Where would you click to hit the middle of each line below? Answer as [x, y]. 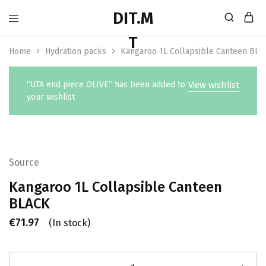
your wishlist [51, 97]
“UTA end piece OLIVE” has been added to [106, 85]
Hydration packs [76, 51]
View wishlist [214, 85]
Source [24, 162]
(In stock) [69, 223]
